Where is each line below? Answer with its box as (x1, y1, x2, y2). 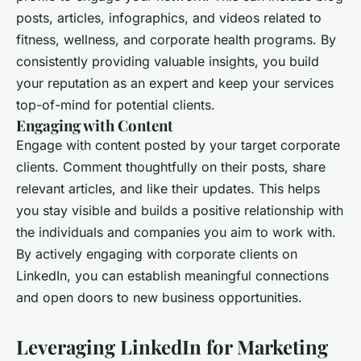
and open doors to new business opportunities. (16, 289, 302, 306)
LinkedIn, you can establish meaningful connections (16, 268, 329, 284)
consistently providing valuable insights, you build (16, 53, 319, 70)
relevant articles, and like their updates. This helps (16, 180, 320, 197)
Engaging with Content (16, 115, 173, 136)
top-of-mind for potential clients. (16, 97, 215, 114)
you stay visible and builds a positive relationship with (16, 202, 343, 219)
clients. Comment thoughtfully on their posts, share (16, 159, 326, 176)
